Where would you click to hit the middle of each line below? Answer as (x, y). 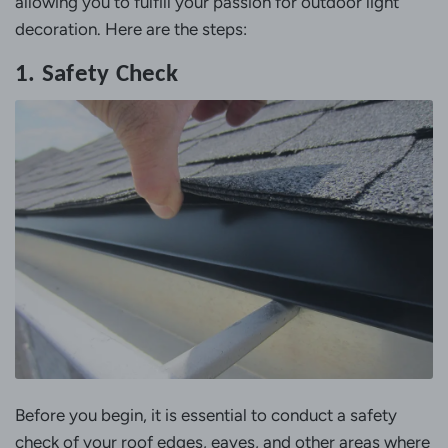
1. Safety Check (96, 72)
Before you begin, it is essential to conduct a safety (206, 414)
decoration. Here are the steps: (131, 28)
